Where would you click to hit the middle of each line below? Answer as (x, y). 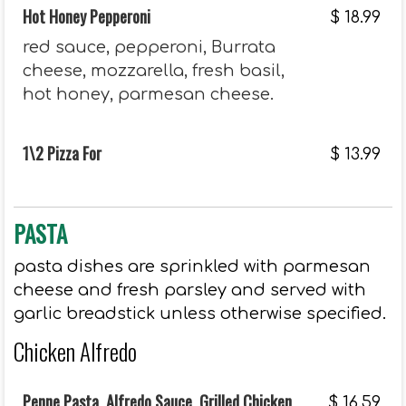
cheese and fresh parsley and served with (190, 290)
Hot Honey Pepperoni (87, 16)
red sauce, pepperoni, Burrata (149, 47)
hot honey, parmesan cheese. (148, 94)
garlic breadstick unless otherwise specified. (200, 314)
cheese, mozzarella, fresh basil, (154, 71)
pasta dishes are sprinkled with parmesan (192, 266)
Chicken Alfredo (75, 351)
